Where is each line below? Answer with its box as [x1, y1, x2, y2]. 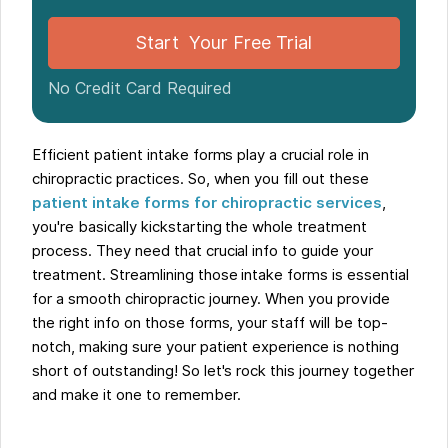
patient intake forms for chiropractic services [32, 193, 383, 212]
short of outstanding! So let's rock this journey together [32, 361, 414, 380]
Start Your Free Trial [136, 31, 312, 53]
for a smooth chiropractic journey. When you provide [32, 289, 390, 308]
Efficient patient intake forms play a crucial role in [32, 145, 369, 164]
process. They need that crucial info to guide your [32, 241, 373, 260]
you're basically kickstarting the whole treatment [32, 217, 367, 236]
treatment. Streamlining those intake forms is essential [32, 265, 409, 284]
